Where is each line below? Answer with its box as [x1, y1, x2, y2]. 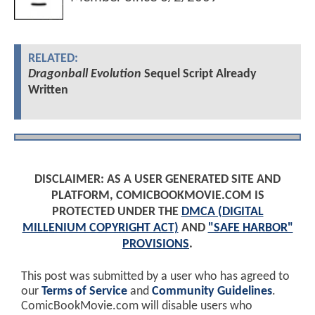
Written [28, 84, 68, 98]
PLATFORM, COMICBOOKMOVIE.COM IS [51, 189, 264, 203]
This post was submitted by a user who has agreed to [21, 271, 290, 283]
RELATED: [28, 53, 78, 65]
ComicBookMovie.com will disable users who [21, 300, 252, 313]
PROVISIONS [122, 238, 189, 252]
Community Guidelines [152, 285, 272, 298]
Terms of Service [41, 285, 127, 298]
